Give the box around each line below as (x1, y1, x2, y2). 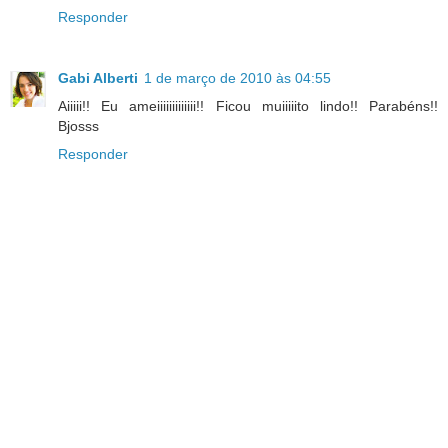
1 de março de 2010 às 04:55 (144, 70, 331, 87)
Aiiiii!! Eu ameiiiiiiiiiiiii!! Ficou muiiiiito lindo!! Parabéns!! (58, 98, 438, 115)
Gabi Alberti (58, 70, 138, 87)
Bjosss (58, 118, 99, 135)
